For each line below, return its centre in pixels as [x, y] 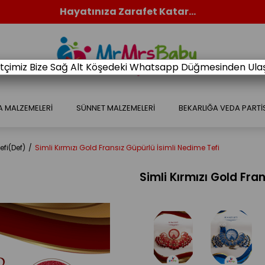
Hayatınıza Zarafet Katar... [127, 12]
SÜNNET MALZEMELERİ [116, 108]
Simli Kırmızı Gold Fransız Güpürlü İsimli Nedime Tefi [127, 148]
